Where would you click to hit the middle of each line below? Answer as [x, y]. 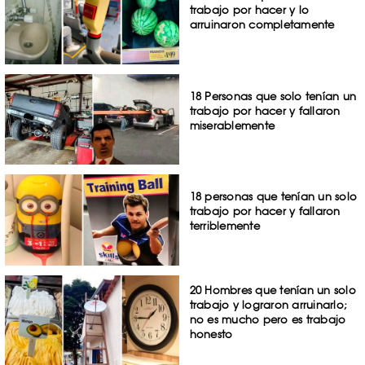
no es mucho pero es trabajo [268, 320]
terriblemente [224, 226]
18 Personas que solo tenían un [273, 96]
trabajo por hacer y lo [249, 9]
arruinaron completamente [262, 24]
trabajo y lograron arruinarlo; [268, 305]
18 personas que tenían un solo [273, 197]
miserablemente [232, 125]
